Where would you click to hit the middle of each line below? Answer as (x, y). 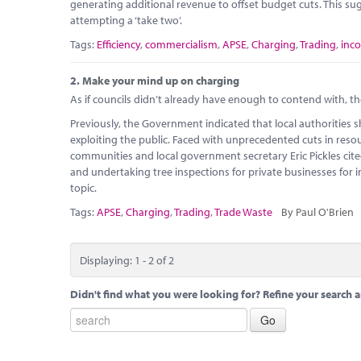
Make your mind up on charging (161, 80)
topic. (83, 188)
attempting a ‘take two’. (126, 20)
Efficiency (118, 44)
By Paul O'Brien (317, 212)
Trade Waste (243, 212)
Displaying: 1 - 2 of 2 (127, 260)
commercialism (181, 44)
